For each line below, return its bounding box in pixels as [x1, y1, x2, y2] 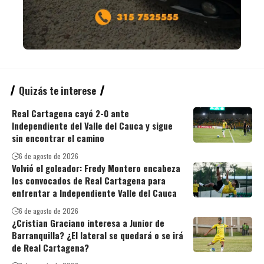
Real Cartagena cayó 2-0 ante [12, 107, 129, 120]
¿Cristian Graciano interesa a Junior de [12, 216, 164, 230]
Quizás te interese [19, 83, 96, 98]
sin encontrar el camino [12, 131, 104, 145]
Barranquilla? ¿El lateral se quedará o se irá [12, 229, 183, 242]
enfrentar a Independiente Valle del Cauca [12, 186, 177, 200]
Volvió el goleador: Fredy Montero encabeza [12, 161, 180, 175]
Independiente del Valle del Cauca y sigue [12, 119, 173, 133]
